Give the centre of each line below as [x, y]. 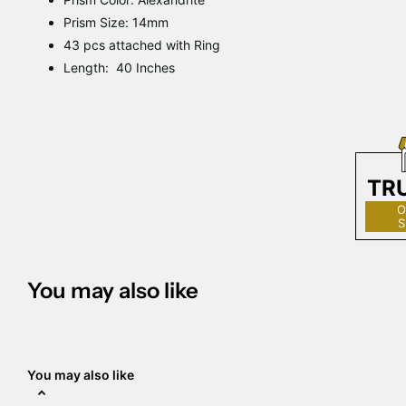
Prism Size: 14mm [116, 22]
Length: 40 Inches [119, 67]
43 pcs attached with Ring [142, 44]
